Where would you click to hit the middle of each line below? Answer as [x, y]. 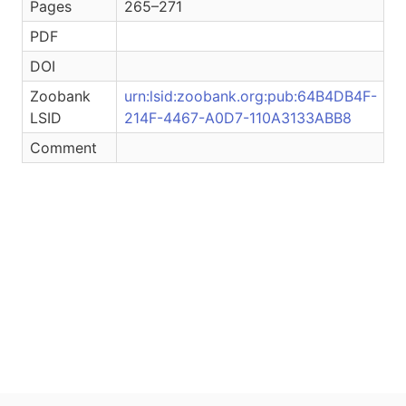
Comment [63, 148]
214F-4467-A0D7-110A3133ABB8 [238, 118]
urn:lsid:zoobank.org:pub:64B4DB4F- [251, 96]
